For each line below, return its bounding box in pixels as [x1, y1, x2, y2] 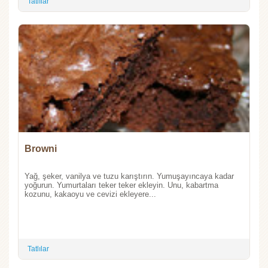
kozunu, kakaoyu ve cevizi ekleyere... [25, 190, 156, 199]
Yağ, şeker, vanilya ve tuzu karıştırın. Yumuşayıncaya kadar [25, 172, 234, 181]
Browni [25, 144, 57, 154]
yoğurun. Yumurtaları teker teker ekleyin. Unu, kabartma [25, 181, 218, 190]
